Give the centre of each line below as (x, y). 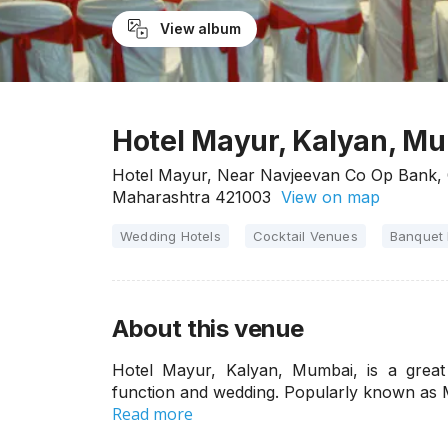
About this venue (208, 328)
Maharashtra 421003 (191, 197)
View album (200, 28)
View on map (325, 197)
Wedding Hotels (170, 236)
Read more (152, 414)
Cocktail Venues (305, 236)
